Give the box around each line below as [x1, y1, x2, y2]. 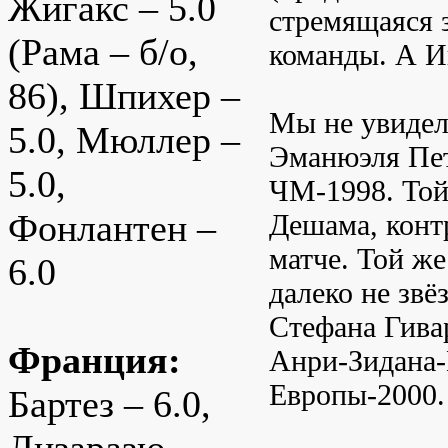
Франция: [8, 339, 181, 382]
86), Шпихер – [8, 75, 240, 118]
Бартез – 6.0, [8, 383, 211, 426]
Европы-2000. [269, 377, 445, 411]
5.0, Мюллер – [8, 119, 240, 162]
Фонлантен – [8, 207, 216, 250]
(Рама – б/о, [8, 31, 198, 74]
